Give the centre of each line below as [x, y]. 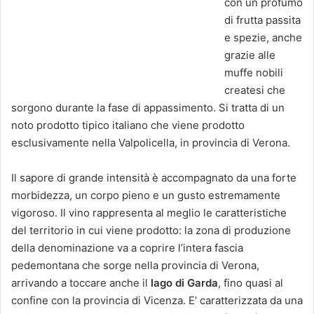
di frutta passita [262, 20]
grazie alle [250, 55]
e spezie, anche [263, 38]
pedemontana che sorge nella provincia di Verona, [135, 266]
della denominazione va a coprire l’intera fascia [127, 248]
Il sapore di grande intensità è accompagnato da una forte [154, 178]
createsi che [255, 90]
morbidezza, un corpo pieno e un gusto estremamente [146, 196]
